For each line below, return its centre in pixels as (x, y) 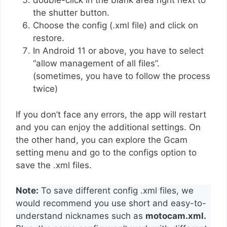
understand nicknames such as (81, 216)
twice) (45, 89)
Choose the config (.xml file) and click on (116, 26)
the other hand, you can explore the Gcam (102, 140)
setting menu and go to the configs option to (106, 152)
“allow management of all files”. (96, 64)
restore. (49, 38)
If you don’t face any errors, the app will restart (111, 114)
